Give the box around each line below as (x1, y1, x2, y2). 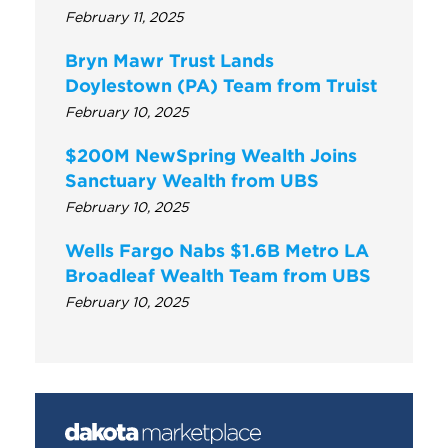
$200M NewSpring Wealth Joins (65, 143, 357, 167)
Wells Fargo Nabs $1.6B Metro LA (65, 238, 369, 262)
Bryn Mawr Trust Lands (65, 48, 274, 72)
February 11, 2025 (65, 7, 184, 26)
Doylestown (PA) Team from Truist (65, 73, 377, 97)
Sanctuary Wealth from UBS (65, 168, 319, 192)
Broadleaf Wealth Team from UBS (65, 263, 371, 287)
